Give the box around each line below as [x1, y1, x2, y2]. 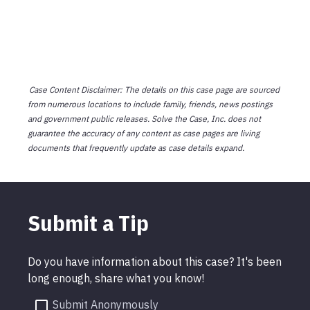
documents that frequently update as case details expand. [28, 142, 244, 153]
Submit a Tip [28, 208, 149, 237]
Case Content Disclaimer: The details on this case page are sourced [29, 84, 280, 95]
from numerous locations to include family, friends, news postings [28, 98, 273, 109]
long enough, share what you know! [28, 271, 204, 285]
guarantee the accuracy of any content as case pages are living [28, 127, 259, 138]
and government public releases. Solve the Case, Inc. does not [28, 113, 261, 124]
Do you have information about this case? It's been [28, 254, 282, 268]
